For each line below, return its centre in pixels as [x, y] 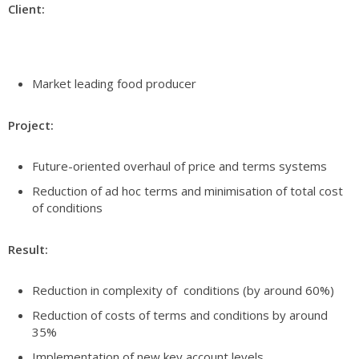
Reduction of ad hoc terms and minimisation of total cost [188, 191]
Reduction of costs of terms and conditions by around [180, 315]
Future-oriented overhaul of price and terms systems [179, 166]
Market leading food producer [116, 84]
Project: [31, 125]
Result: [28, 250]
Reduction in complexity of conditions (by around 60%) [183, 290]
